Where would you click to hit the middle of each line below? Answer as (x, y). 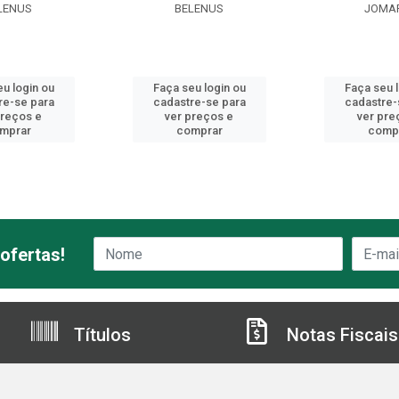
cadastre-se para (199, 102)
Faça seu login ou (199, 88)
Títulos (100, 335)
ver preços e (199, 116)
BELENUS (199, 8)
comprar (199, 130)
